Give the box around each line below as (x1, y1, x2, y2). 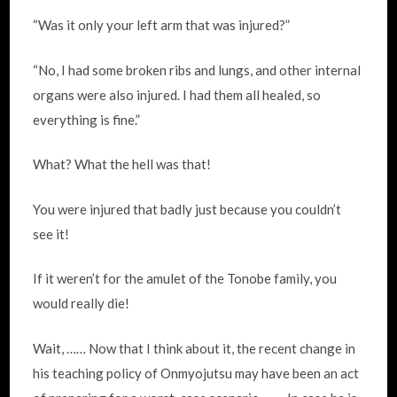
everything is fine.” (33, 111, 141, 128)
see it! (33, 225, 70, 242)
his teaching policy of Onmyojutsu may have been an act (33, 364, 360, 381)
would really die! (33, 295, 130, 311)
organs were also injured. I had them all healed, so (33, 86, 322, 103)
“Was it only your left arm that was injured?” (33, 17, 291, 33)
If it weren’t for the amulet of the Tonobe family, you (33, 270, 338, 286)
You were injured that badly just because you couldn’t (33, 200, 342, 217)
